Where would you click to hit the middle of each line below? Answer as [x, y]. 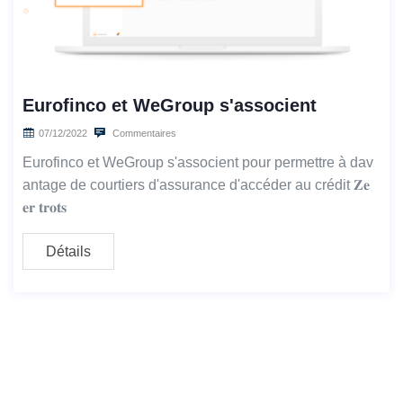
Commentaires [143, 134]
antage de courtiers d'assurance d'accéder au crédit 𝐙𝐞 [196, 185]
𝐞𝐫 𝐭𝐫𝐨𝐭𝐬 [45, 208]
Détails [68, 252]
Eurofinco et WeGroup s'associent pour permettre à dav [198, 163]
